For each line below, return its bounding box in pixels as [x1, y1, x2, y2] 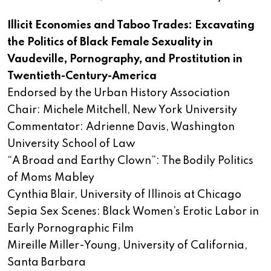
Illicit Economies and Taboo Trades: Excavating [7, 20, 255, 31]
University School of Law [7, 139, 135, 150]
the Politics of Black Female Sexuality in [7, 37, 213, 48]
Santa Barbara [7, 257, 86, 269]
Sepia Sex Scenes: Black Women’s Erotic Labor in [7, 206, 259, 218]
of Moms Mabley [7, 172, 94, 184]
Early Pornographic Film [7, 223, 134, 235]
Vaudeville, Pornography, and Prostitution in [7, 54, 243, 65]
